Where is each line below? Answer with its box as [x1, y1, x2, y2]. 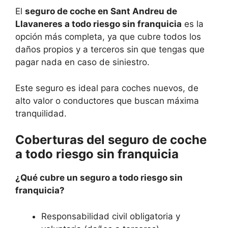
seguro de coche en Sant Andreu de [25, 6, 177, 17]
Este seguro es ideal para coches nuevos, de [15, 82, 198, 93]
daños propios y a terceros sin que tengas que [15, 44, 205, 55]
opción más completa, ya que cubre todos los [15, 32, 201, 42]
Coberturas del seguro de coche [15, 132, 207, 148]
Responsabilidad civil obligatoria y [41, 211, 180, 221]
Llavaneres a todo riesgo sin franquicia [15, 19, 182, 30]
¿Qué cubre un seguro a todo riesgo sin [15, 173, 183, 183]
